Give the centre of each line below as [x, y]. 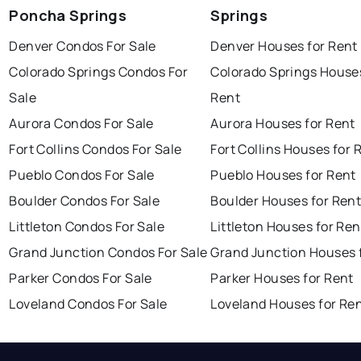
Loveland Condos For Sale [88, 304]
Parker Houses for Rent [282, 278]
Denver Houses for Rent [284, 46]
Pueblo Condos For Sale [82, 175]
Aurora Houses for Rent [283, 124]
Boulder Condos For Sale [85, 201]
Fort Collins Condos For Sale [95, 149]
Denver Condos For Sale [83, 46]
